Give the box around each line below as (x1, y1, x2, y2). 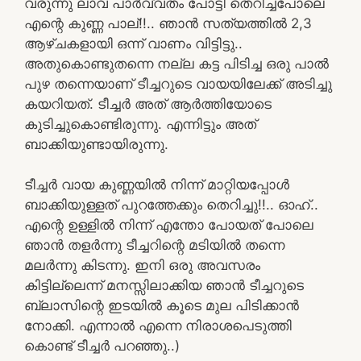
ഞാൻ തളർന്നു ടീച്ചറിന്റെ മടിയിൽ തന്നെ (24, 236, 284, 253)
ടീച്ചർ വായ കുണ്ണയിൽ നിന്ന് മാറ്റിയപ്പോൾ (24, 176, 289, 193)
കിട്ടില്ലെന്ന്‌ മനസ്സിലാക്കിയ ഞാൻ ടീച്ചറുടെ (24, 276, 304, 293)
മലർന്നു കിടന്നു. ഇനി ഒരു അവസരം (24, 256, 260, 273)
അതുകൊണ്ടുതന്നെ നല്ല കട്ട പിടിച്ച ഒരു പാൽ (24, 55, 329, 72)
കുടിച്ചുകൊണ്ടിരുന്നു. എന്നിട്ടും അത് (24, 115, 256, 132)
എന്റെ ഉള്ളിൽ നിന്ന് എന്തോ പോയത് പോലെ (24, 216, 313, 233)
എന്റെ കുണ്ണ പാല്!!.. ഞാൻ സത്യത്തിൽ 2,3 (24, 15, 312, 31)
